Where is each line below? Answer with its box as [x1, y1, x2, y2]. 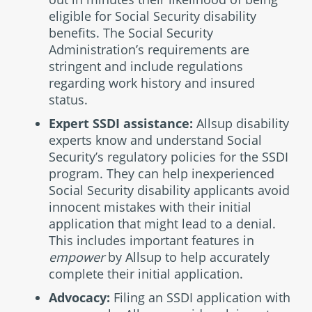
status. [49, 91, 88, 108]
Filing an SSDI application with [110, 289, 290, 306]
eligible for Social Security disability [49, 8, 256, 24]
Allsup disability [193, 115, 289, 132]
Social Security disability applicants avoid [49, 182, 290, 198]
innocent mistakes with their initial [49, 198, 251, 215]
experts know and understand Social [49, 132, 262, 148]
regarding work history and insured [49, 75, 255, 91]
